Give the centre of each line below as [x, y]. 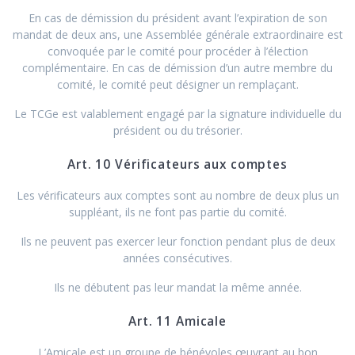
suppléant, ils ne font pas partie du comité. [177, 212]
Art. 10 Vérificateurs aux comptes [177, 164]
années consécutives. [177, 258]
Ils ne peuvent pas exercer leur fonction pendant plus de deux [177, 241]
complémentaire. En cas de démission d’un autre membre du [177, 67]
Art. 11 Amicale [177, 321]
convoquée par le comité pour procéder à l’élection [177, 51]
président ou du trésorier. [177, 130]
